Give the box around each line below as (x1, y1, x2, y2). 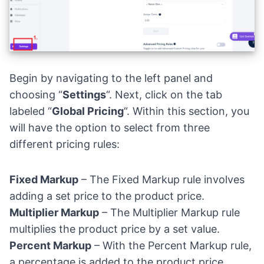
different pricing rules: (9, 138, 120, 151)
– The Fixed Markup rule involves (78, 173, 245, 186)
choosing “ (9, 88, 62, 101)
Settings (62, 88, 106, 101)
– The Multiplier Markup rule (99, 206, 240, 219)
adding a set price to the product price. (9, 190, 204, 203)
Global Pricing (52, 105, 124, 118)
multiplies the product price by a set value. (9, 223, 220, 236)
